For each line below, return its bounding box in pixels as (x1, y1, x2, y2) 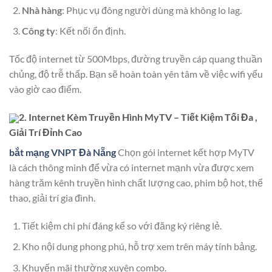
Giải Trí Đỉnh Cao (9, 126, 82, 138)
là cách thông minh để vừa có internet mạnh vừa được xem (9, 161, 254, 173)
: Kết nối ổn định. (55, 25, 126, 37)
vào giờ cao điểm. (9, 83, 81, 95)
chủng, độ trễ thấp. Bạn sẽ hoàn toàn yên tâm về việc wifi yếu (9, 67, 263, 80)
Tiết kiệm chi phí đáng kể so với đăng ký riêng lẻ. (21, 219, 222, 231)
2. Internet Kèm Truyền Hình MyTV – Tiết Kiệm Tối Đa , (19, 110, 257, 123)
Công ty (21, 25, 55, 37)
